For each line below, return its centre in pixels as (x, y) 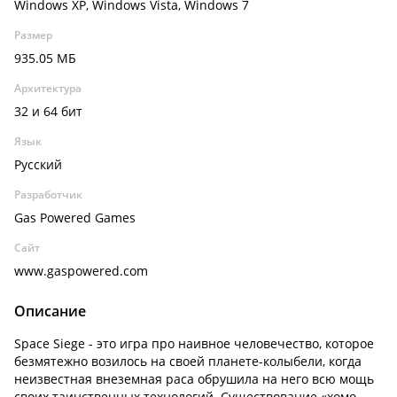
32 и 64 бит (48, 111)
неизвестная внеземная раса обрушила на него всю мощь (194, 379)
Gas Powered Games (75, 218)
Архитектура (48, 88)
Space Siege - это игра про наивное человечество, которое (194, 343)
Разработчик (48, 195)
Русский (38, 164)
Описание (50, 311)
